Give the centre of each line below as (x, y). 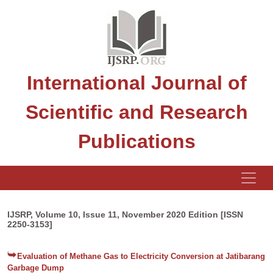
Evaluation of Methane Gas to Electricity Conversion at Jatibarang (141, 256)
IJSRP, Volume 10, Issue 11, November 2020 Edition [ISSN (125, 214)
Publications (136, 141)
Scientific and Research (136, 112)
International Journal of (136, 83)
